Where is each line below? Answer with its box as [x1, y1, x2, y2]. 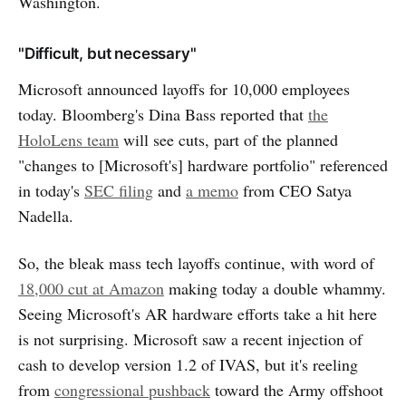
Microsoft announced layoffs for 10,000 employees [18, 77, 350, 100]
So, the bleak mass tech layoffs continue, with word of [18, 251, 374, 274]
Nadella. [18, 204, 73, 227]
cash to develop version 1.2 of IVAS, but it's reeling [18, 353, 358, 375]
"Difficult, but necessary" [18, 43, 197, 63]
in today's [18, 179, 84, 201]
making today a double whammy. [164, 276, 386, 299]
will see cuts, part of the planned [119, 128, 338, 150]
